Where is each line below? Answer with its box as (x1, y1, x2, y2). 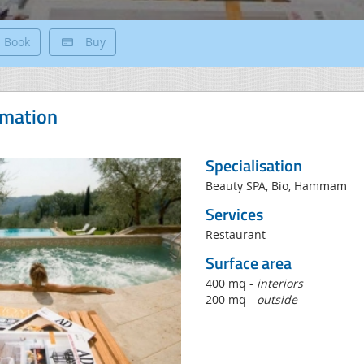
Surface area (206, 250, 292, 275)
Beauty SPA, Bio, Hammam (206, 178, 348, 193)
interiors (257, 275, 304, 291)
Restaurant (206, 227, 266, 242)
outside (257, 292, 298, 307)
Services (206, 201, 264, 227)
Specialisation (206, 153, 303, 178)
